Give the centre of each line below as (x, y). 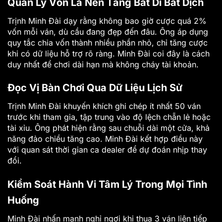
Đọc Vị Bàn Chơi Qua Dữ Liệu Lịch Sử (95, 88)
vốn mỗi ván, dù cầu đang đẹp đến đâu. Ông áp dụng (108, 31)
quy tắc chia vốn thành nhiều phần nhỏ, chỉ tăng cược (108, 42)
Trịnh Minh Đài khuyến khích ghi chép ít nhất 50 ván (104, 106)
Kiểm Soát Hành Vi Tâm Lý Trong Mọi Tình (107, 185)
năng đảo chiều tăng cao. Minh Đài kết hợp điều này (105, 139)
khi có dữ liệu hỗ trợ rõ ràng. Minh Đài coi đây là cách (109, 53)
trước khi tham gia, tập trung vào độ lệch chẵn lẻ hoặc (109, 117)
